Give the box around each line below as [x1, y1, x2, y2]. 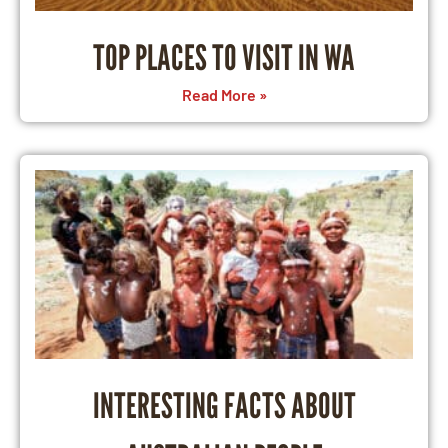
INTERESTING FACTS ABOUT [92, 383, 356, 426]
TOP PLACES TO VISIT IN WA [93, 35, 355, 78]
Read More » [181, 84, 267, 104]
